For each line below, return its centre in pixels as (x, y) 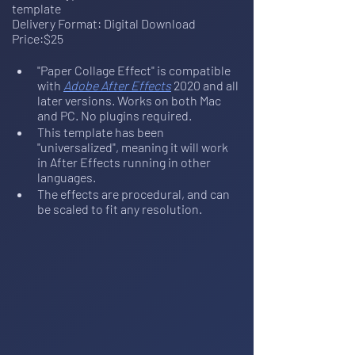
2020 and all (206, 86)
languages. (67, 177)
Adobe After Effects (117, 86)
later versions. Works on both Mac (130, 101)
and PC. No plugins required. (115, 116)
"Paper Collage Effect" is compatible (135, 71)
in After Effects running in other (125, 162)
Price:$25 (38, 39)
